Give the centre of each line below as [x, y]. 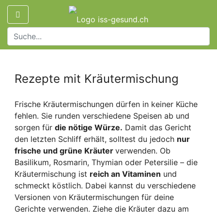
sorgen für [35, 127]
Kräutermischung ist [52, 174]
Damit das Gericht [157, 127]
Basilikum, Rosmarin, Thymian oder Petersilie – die [106, 162]
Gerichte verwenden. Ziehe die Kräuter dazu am [102, 209]
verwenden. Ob [143, 150]
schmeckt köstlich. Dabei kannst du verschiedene [105, 185]
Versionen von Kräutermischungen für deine [94, 197]
